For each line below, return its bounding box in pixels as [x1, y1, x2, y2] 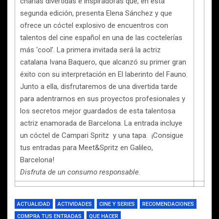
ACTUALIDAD [17, 201, 50, 207]
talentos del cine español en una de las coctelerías [20, 33, 182, 42]
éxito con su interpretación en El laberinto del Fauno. [20, 70, 188, 79]
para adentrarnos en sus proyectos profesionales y [20, 94, 185, 103]
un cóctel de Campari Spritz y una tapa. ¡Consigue [20, 131, 183, 140]
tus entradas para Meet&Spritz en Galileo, [20, 143, 153, 152]
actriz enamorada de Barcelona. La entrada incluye [20, 119, 182, 128]
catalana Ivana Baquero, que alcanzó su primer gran [20, 58, 186, 66]
